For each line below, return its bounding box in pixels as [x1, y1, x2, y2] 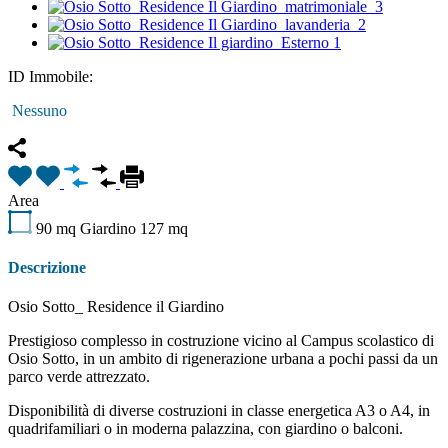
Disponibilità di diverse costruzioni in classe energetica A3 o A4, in [8, 402, 430, 420]
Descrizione [8, 258, 86, 276]
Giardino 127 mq [80, 219, 188, 237]
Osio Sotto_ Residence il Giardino [8, 298, 224, 316]
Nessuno [8, 101, 67, 119]
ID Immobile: [8, 67, 93, 85]
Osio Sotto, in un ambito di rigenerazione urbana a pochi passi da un [8, 350, 438, 368]
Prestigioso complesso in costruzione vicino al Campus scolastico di [8, 332, 434, 350]
